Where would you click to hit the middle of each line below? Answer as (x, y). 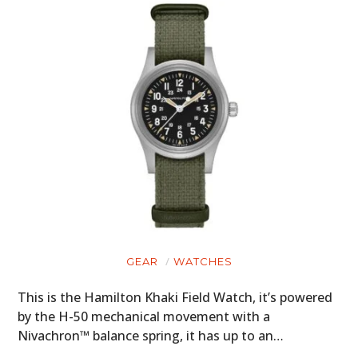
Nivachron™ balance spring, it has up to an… (151, 335)
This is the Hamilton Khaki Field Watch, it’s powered (175, 297)
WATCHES (203, 261)
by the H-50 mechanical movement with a (144, 316)
